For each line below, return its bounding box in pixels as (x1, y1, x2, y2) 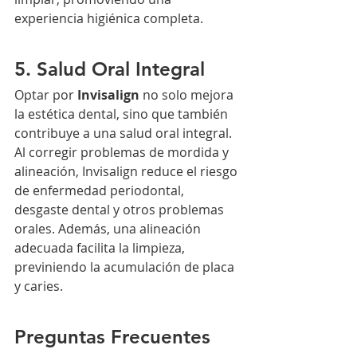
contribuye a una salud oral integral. (14, 124, 235, 143)
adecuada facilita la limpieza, (14, 239, 188, 257)
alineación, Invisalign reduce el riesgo (14, 163, 241, 181)
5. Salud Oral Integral (14, 57, 205, 81)
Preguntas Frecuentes (14, 325, 210, 349)
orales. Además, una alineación (14, 220, 204, 238)
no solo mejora (139, 86, 237, 104)
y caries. (14, 277, 63, 296)
